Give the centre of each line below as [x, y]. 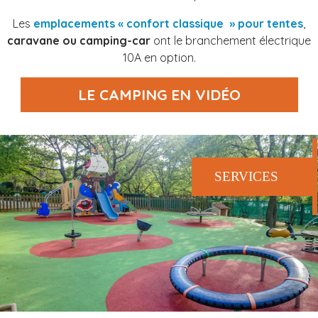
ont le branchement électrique [231, 41]
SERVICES [246, 177]
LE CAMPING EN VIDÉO [159, 95]
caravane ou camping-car [79, 41]
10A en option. [159, 58]
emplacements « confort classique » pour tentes [168, 24]
